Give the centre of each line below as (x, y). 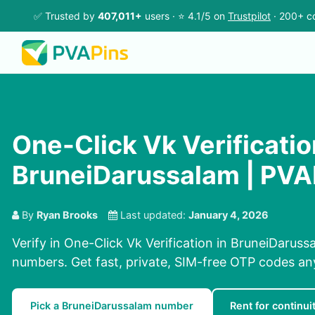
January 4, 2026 (229, 215)
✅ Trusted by (66, 16)
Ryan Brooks (67, 215)
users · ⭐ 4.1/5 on (185, 16)
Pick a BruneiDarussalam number (112, 306)
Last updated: (153, 215)
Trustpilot (249, 16)
